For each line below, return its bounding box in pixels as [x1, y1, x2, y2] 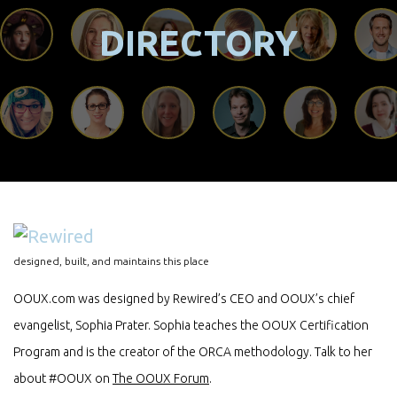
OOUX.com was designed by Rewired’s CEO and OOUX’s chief [13, 292, 354, 307]
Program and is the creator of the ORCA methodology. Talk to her [13, 345, 372, 360]
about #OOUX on [13, 371, 113, 386]
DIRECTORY [99, 23, 298, 64]
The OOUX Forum [113, 371, 209, 386]
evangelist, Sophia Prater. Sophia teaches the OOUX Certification [13, 318, 369, 333]
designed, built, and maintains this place [13, 255, 209, 268]
